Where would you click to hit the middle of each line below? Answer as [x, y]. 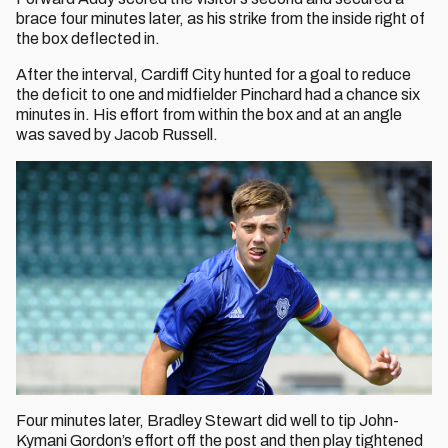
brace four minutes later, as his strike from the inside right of [220, 18]
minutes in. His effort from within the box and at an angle [209, 114]
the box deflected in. [88, 38]
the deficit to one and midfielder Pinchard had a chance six [218, 94]
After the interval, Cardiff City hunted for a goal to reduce [213, 74]
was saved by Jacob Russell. [117, 134]
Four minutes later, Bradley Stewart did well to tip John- [207, 420]
